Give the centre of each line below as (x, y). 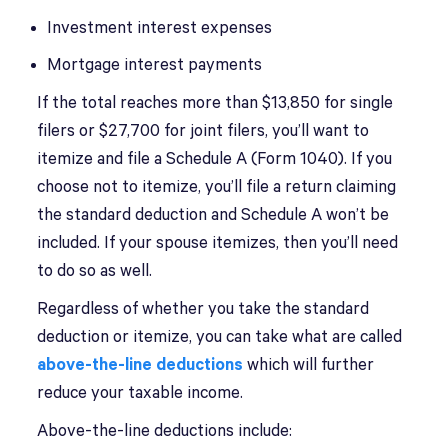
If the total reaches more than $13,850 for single (215, 103)
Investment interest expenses (162, 28)
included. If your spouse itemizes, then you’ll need (218, 243)
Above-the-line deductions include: (165, 431)
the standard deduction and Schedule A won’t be (213, 215)
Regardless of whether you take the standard (203, 309)
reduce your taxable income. (142, 393)
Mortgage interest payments (157, 65)
